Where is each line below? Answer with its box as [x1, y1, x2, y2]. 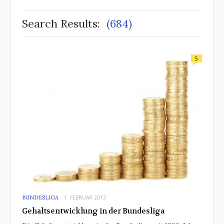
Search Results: [22, 16, 100, 30]
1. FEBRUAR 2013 [64, 194, 106, 201]
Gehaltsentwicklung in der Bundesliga [22, 206, 164, 216]
